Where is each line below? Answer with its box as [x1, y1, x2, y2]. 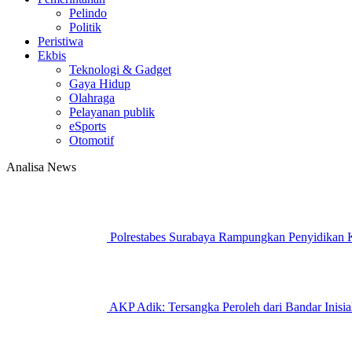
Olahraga [69, 91, 115, 104]
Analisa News [6, 160, 76, 174]
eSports [69, 119, 106, 133]
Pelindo [69, 6, 107, 20]
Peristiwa [38, 35, 83, 48]
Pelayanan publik [69, 105, 155, 119]
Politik [69, 20, 101, 34]
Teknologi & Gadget [69, 63, 171, 76]
